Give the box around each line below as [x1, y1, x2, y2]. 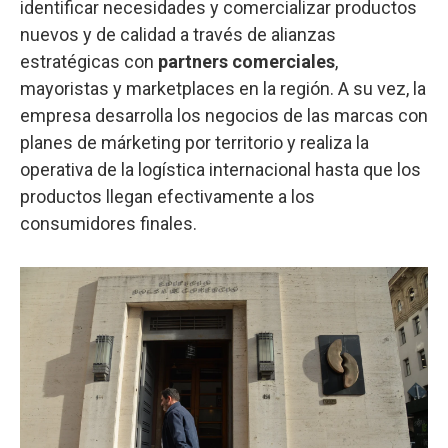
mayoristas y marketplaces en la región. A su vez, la [20, 77, 426, 99]
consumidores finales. [20, 212, 197, 234]
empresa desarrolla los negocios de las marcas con [20, 104, 428, 126]
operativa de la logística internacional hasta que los [20, 158, 421, 180]
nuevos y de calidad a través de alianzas [20, 23, 336, 45]
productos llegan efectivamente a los [20, 185, 315, 207]
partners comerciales [158, 50, 335, 72]
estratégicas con [20, 50, 158, 72]
